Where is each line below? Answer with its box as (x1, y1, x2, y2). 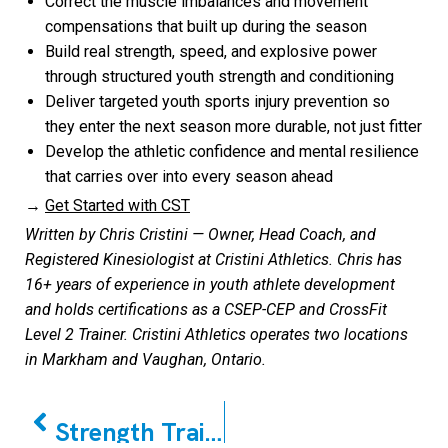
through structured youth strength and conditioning (45, 67, 394, 87)
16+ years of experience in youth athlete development (25, 275, 395, 295)
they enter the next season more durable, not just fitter (45, 117, 422, 137)
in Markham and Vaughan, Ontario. (25, 350, 266, 370)
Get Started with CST (45, 196, 190, 216)
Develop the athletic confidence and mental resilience (45, 142, 419, 162)
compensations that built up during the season (45, 17, 367, 37)
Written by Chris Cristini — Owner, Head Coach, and (25, 225, 376, 245)
